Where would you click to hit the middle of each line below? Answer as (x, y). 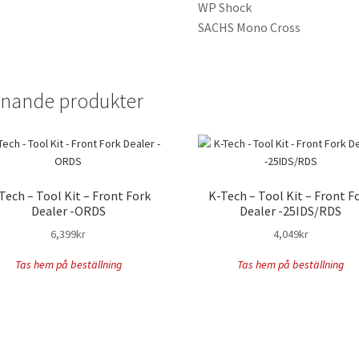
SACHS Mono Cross (250, 27)
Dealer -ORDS (68, 210)
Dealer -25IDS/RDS (291, 210)
